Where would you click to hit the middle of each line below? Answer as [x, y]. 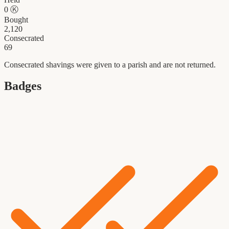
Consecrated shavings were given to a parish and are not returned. [110, 64]
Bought [16, 19]
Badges [23, 86]
